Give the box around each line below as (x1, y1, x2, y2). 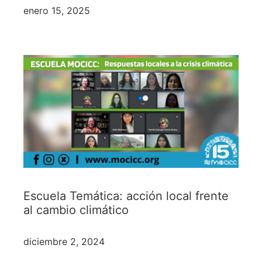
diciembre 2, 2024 (23, 235, 105, 247)
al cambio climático (23, 202, 129, 217)
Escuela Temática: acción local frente (23, 188, 229, 203)
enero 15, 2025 (23, 5, 90, 17)
